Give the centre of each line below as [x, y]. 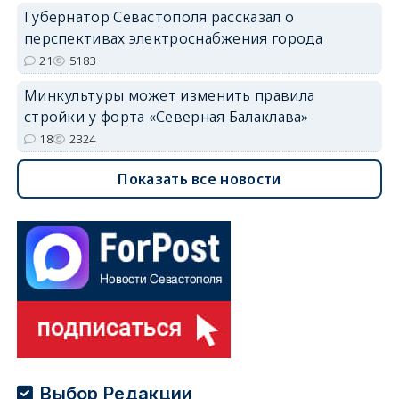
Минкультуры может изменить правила [169, 95]
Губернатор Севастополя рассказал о [159, 16]
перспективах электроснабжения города [173, 38]
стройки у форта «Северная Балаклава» [166, 116]
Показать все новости [199, 179]
